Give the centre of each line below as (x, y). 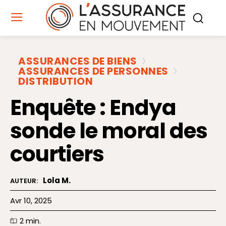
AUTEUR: (24, 181)
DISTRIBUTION (55, 81)
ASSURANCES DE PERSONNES (93, 71)
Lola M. (57, 181)
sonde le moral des (109, 131)
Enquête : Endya (93, 108)
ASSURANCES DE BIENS (78, 61)
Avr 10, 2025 (31, 201)
